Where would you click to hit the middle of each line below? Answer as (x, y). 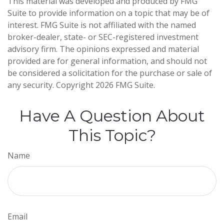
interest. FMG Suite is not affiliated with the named (102, 25)
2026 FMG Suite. (125, 85)
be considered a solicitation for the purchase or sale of (110, 73)
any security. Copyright (51, 85)
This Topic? (112, 135)
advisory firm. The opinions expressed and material (103, 49)
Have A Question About (112, 116)
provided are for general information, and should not (107, 61)
